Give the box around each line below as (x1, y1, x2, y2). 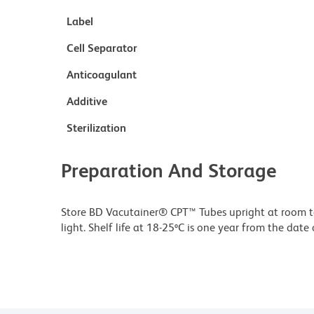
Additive (67, 95, 107, 108)
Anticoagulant (67, 68, 137, 81)
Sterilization (67, 121, 126, 135)
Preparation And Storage (61, 159, 276, 182)
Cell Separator (67, 41, 137, 55)
